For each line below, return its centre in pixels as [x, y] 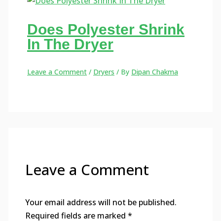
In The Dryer [71, 44]
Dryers [104, 72]
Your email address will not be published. [101, 203]
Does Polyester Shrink [106, 30]
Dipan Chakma [155, 72]
